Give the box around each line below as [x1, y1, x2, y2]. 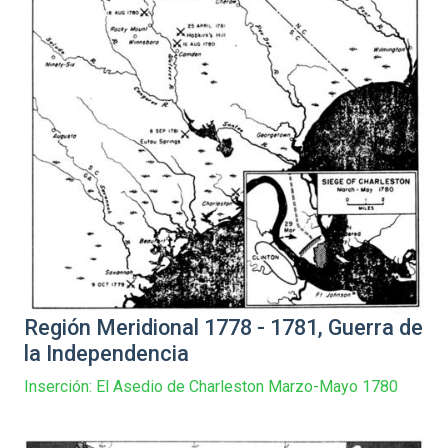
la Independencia [24, 341, 189, 367]
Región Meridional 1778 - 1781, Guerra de [24, 315, 423, 341]
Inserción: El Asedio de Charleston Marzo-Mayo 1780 [24, 377, 398, 397]
